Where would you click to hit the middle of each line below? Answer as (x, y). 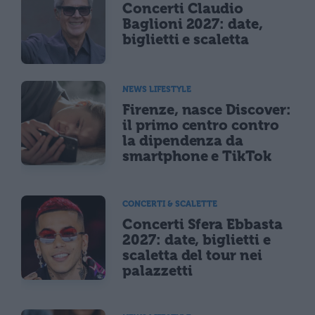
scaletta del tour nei (192, 255)
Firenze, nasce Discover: (207, 110)
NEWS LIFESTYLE (157, 90)
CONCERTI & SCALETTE (170, 204)
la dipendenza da (183, 141)
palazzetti (157, 270)
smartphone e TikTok (197, 156)
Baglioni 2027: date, (193, 24)
